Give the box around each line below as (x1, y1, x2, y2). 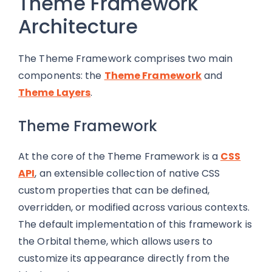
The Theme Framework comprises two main (18, 52, 233, 66)
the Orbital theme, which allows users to (18, 234, 213, 248)
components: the (18, 69, 104, 83)
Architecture (18, 13, 138, 40)
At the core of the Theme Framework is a (18, 149, 220, 163)
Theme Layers (18, 86, 91, 100)
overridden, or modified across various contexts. (18, 200, 250, 214)
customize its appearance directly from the (18, 251, 230, 265)
